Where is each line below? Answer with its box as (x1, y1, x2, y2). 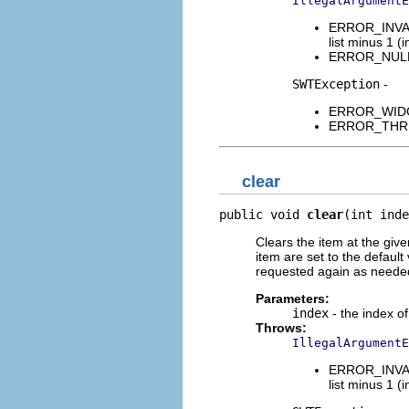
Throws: (256, 320, 307, 335)
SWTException (292, 77, 380, 91)
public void (219, 206, 307, 222)
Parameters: (256, 290, 330, 306)
